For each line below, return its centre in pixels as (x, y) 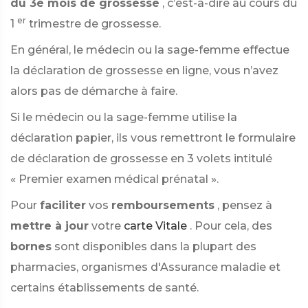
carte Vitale (155, 226)
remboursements (163, 205)
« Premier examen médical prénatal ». (114, 179)
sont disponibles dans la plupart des (155, 246)
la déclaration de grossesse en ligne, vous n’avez (144, 70)
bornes (31, 246)
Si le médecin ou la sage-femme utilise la (124, 117)
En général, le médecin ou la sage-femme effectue (150, 50)
